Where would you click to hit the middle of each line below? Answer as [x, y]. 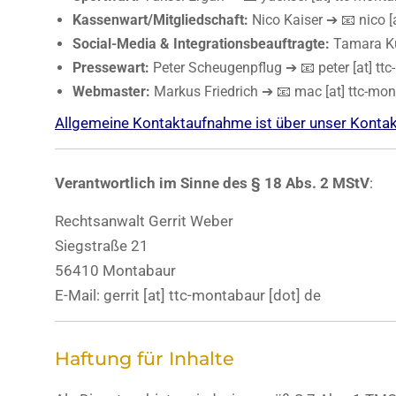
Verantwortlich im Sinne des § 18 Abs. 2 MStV [212, 183]
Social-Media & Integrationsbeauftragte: [201, 44]
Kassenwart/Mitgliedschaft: [160, 20]
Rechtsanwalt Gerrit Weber [144, 221]
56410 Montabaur [115, 270]
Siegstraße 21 [102, 246]
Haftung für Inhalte [145, 358]
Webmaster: [111, 91]
